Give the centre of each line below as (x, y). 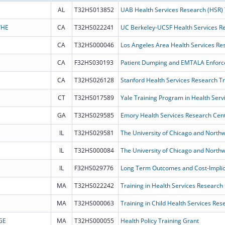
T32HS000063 (94, 203)
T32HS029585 (94, 115)
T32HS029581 (94, 133)
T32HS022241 (94, 27)
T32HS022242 (94, 185)
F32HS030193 (94, 62)
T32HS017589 (94, 97)
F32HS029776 (94, 168)
